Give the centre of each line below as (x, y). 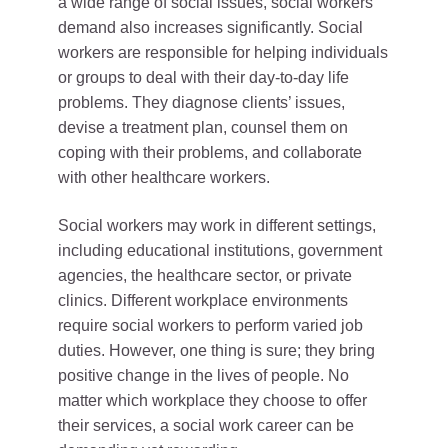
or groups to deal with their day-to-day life (203, 77)
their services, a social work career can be (206, 425)
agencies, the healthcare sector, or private (205, 275)
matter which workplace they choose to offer (212, 400)
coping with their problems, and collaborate (210, 152)
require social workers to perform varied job (210, 325)
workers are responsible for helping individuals (223, 52)
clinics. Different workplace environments (203, 300)
